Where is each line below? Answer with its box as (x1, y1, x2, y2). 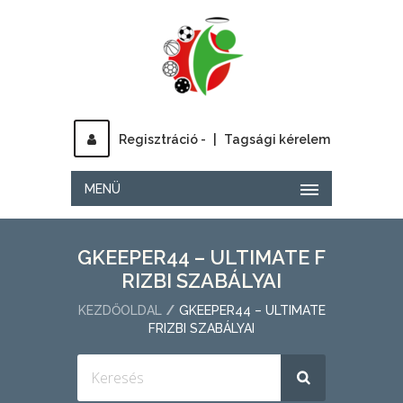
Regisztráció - (118, 132, 206, 147)
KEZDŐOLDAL (77, 303, 162, 318)
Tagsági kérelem (223, 132, 330, 147)
